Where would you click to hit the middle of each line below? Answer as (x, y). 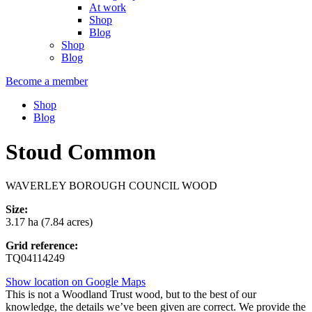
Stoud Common (81, 151)
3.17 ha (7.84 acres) (49, 222)
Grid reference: (42, 246)
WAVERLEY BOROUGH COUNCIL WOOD (111, 186)
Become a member (47, 81)
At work (108, 8)
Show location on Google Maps (76, 282)
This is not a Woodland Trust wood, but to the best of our (131, 295)
